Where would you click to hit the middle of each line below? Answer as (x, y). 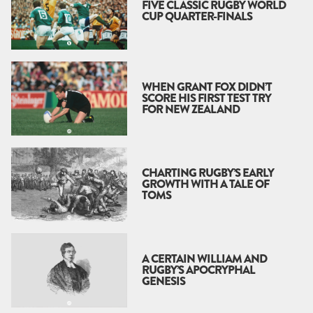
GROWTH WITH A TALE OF (205, 184)
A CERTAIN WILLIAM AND (204, 259)
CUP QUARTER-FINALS (197, 16)
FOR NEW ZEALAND (191, 110)
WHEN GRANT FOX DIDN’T (207, 87)
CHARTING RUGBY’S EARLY (208, 173)
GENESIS (163, 282)
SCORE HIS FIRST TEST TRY (206, 99)
